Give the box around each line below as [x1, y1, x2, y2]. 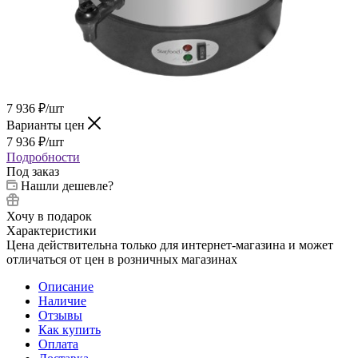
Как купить [38, 322, 101, 336]
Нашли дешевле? [21, 178, 113, 193]
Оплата [38, 336, 78, 351]
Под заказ [6, 164, 59, 178]
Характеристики [6, 223, 97, 237]
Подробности [6, 149, 80, 164]
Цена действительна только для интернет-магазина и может [6, 237, 333, 252]
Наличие [38, 293, 86, 308]
